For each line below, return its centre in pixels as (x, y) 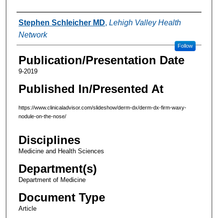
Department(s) (57, 169)
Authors (36, 21)
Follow (185, 45)
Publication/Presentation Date (101, 60)
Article (27, 209)
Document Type (62, 198)
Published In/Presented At (91, 89)
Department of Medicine (52, 180)
